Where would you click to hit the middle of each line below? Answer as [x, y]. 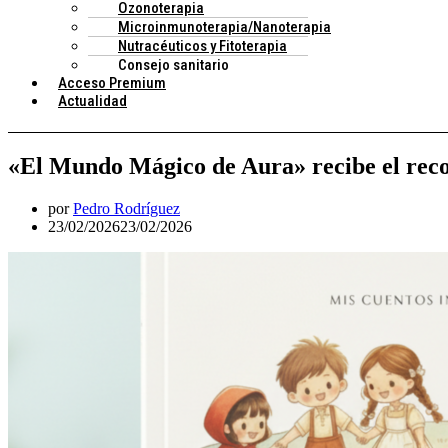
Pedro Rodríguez [126, 208]
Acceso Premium [112, 82]
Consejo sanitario [173, 64]
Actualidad [92, 100]
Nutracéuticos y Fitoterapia [202, 45]
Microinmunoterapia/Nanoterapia [224, 26]
